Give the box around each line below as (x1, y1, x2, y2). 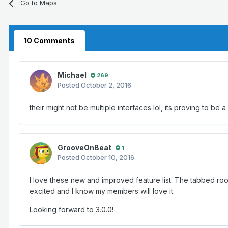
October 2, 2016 (81, 81, 131, 90)
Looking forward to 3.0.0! (30, 205, 113, 214)
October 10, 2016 (81, 153, 134, 162)
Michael (58, 71, 87, 80)
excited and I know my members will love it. (30, 187, 175, 196)
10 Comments (24, 36, 75, 45)
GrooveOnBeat (58, 143, 111, 152)
